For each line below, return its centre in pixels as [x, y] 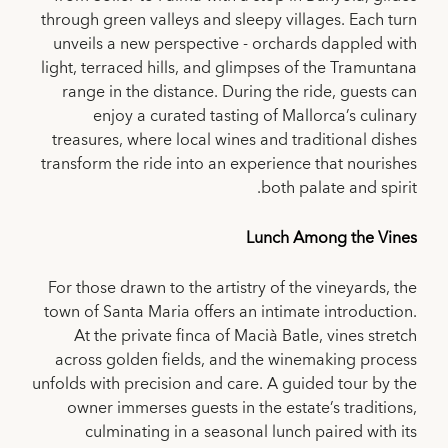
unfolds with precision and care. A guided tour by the [224, 384]
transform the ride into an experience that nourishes [229, 164]
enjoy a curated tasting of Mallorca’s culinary [255, 116]
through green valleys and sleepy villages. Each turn [229, 20]
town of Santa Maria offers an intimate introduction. [230, 312]
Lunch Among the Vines [331, 238]
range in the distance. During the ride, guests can [239, 92]
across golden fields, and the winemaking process [236, 360]
